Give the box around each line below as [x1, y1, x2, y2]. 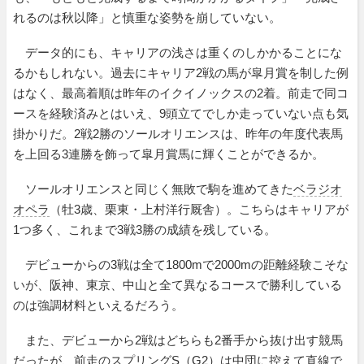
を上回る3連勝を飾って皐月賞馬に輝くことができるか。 [13, 146, 324, 161]
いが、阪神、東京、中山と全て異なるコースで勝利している [13, 277, 342, 292]
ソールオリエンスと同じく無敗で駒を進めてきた [13, 181, 293, 196]
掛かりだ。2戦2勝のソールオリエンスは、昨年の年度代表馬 [13, 126, 343, 141]
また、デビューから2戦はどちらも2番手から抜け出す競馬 [13, 332, 343, 347]
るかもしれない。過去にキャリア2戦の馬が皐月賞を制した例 [13, 65, 349, 80]
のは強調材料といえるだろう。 [13, 297, 184, 312]
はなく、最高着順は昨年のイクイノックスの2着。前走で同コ [13, 85, 349, 100]
